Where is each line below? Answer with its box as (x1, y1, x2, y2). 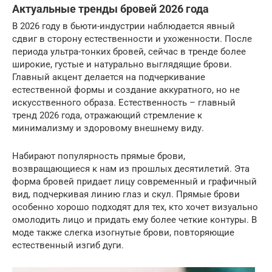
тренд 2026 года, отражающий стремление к (12, 110, 202, 121)
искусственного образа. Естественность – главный (12, 97, 236, 108)
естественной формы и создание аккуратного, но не (12, 84, 240, 95)
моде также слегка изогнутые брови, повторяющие (12, 227, 234, 238)
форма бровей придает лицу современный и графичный (12, 176, 257, 187)
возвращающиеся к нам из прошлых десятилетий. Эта (12, 163, 250, 174)
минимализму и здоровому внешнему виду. (12, 123, 204, 134)
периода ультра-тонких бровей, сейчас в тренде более (12, 46, 246, 57)
